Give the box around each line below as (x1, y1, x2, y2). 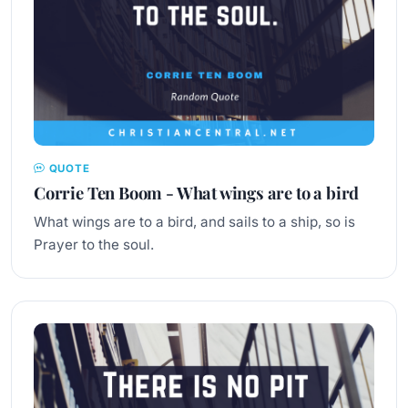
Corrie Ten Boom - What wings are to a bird (34, 181, 360, 205)
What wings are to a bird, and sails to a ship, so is (34, 213, 355, 231)
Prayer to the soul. (34, 236, 154, 254)
